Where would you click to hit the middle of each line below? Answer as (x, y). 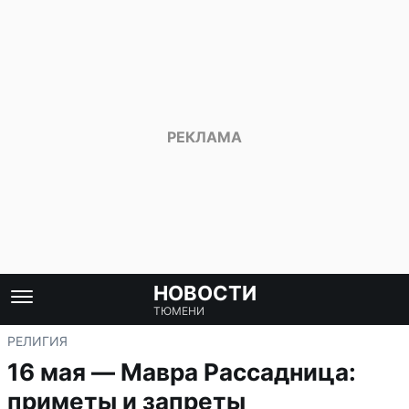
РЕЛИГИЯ (37, 341)
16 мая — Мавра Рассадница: (182, 372)
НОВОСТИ (204, 293)
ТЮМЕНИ (178, 311)
